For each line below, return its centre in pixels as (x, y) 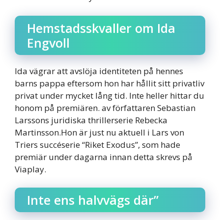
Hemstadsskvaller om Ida (101, 28)
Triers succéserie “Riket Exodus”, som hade (97, 144)
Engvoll (48, 42)
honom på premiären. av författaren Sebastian (105, 108)
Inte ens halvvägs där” (93, 200)
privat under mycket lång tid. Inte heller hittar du (110, 95)
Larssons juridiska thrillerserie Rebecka (91, 120)
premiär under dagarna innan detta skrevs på (104, 157)
